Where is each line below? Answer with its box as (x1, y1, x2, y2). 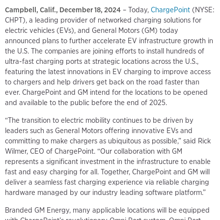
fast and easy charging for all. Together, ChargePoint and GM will (5, 167, 210, 176)
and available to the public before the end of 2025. (5, 98, 167, 107)
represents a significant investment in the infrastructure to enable (5, 157, 211, 166)
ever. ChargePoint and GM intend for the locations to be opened (5, 87, 208, 97)
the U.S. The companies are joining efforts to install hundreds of (5, 46, 204, 55)
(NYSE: (190, 5, 215, 14)
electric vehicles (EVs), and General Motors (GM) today (5, 26, 178, 35)
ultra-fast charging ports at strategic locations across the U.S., (5, 56, 198, 66)
